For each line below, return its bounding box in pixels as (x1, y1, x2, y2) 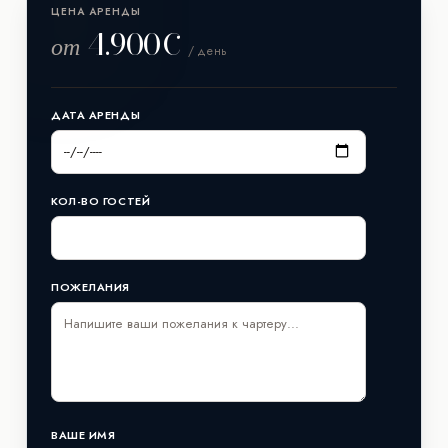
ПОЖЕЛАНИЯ (51, 278, 130, 295)
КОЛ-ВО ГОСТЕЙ (51, 192, 151, 209)
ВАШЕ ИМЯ (51, 426, 116, 443)
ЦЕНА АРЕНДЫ (51, 3, 141, 19)
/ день (187, 41, 228, 60)
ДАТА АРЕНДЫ (51, 106, 141, 123)
